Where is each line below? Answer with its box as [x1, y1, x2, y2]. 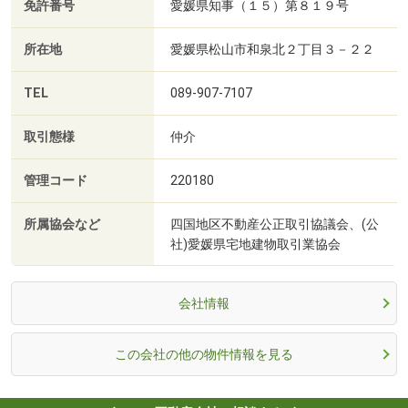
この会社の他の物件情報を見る [115, 346, 293, 362]
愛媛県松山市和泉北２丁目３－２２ [170, 41, 374, 56]
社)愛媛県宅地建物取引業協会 [170, 236, 341, 251]
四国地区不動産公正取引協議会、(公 [170, 216, 379, 231]
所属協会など [24, 216, 100, 232]
